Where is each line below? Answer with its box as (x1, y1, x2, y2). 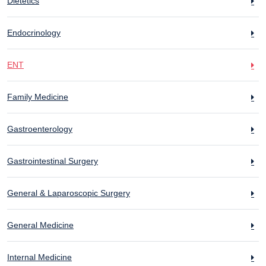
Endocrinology (7, 28, 61, 37)
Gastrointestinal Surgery (7, 156, 98, 166)
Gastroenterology (7, 124, 72, 134)
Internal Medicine (7, 252, 72, 262)
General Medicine (7, 220, 74, 230)
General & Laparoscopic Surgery (7, 188, 130, 198)
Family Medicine (7, 92, 68, 102)
